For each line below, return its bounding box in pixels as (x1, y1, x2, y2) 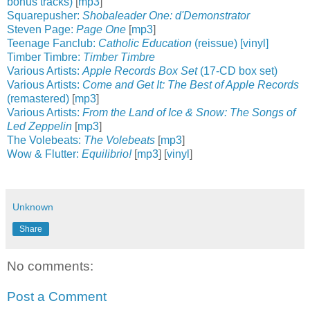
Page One (76, 23, 126, 35)
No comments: (7, 258, 93, 273)
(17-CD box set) (197, 64, 277, 77)
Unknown (12, 201, 53, 212)
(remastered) (7, 92, 69, 104)
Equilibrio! (82, 147, 131, 160)
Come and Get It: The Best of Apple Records (82, 78, 299, 91)
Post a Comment (7, 289, 107, 304)
